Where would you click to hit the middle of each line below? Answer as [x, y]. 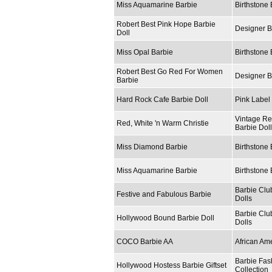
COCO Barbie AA [145, 241]
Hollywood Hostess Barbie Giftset [172, 265]
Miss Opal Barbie [145, 52]
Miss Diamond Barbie [152, 147]
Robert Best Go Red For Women [170, 71]
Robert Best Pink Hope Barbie [166, 24]
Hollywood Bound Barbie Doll [165, 218]
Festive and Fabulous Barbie [164, 194]
